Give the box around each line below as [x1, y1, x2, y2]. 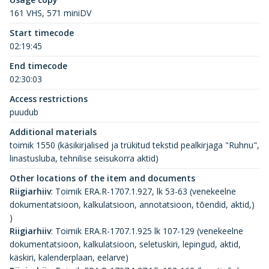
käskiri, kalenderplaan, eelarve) [10, 251, 128, 263]
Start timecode [10, 26, 74, 38]
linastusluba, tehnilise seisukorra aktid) [10, 152, 159, 164]
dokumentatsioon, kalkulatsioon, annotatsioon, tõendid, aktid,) [10, 198, 255, 210]
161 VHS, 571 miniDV [10, 7, 91, 19]
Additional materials [10, 125, 97, 138]
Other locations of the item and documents [10, 172, 195, 184]
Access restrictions [10, 92, 88, 104]
